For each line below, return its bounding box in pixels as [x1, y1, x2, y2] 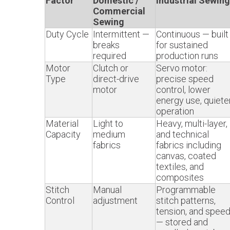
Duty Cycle [46, 29, 89, 40]
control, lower [156, 84, 210, 95]
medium [93, 129, 125, 140]
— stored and [156, 217, 208, 227]
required [93, 50, 126, 61]
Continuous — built [156, 29, 228, 40]
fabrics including [156, 140, 221, 150]
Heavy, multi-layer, [156, 118, 227, 129]
